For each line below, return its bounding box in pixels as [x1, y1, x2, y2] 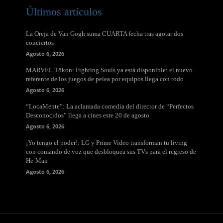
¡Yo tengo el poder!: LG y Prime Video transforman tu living [26, 138, 187, 146]
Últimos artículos [26, 5, 102, 18]
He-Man [26, 156, 49, 164]
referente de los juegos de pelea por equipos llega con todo [26, 75, 184, 83]
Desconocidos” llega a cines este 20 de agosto [26, 111, 149, 119]
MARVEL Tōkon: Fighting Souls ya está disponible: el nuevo [26, 66, 193, 74]
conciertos [26, 38, 54, 46]
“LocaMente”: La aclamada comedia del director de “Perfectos [26, 102, 194, 110]
